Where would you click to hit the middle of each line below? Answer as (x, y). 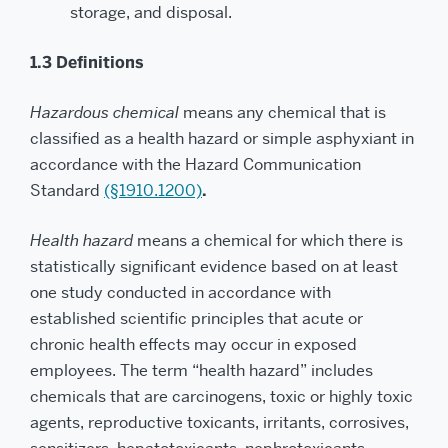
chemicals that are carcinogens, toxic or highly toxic (221, 396)
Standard (67, 190)
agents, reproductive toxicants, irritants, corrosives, (219, 422)
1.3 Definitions (87, 62)
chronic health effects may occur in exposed (193, 344)
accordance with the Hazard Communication (195, 164)
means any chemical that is (284, 112)
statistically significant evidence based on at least (214, 266)
